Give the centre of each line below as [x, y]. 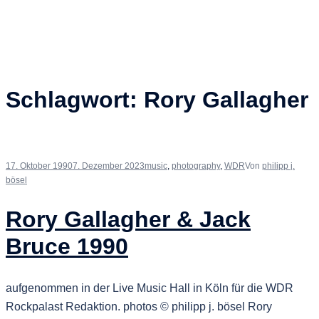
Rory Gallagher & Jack [128, 220]
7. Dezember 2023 [109, 166]
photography [196, 166]
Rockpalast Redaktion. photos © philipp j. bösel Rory [139, 306]
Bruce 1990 [67, 247]
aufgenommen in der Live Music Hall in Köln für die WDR [150, 288]
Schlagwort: [75, 100]
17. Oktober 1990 [39, 166]
